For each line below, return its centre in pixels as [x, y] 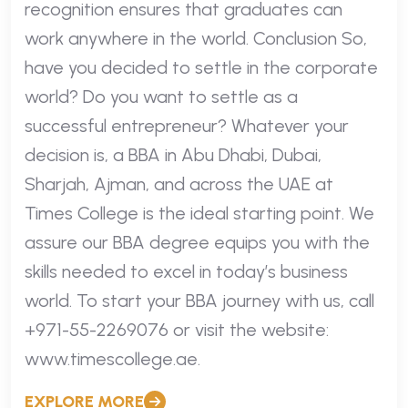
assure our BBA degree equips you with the [197, 242]
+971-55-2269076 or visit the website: [177, 329]
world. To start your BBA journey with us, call [199, 300]
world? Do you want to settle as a [161, 96]
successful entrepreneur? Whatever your [187, 125]
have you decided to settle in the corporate [201, 67]
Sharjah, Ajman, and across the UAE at [179, 184]
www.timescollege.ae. [112, 358]
